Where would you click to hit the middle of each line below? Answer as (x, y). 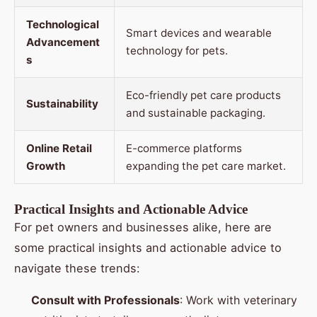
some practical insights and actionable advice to (148, 248)
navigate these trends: (77, 269)
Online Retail (59, 149)
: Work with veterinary (238, 300)
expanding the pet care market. (206, 166)
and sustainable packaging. (196, 113)
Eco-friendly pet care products (203, 96)
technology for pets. (177, 51)
